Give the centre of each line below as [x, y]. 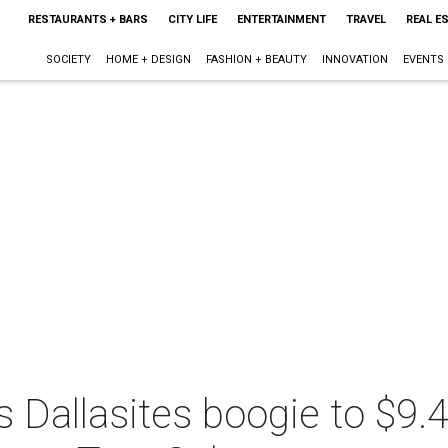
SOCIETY [68, 59]
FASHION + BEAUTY [256, 59]
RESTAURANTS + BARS [87, 19]
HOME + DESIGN [148, 59]
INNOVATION [354, 59]
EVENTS [423, 59]
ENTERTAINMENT [281, 19]
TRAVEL [365, 19]
